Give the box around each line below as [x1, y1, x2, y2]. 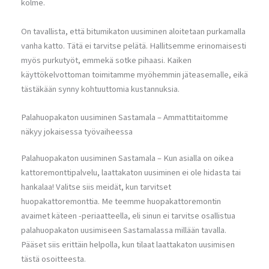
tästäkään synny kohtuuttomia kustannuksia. [21, 82, 180, 95]
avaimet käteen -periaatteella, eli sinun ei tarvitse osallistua [21, 210, 235, 223]
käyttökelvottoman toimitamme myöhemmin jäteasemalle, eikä [21, 68, 248, 81]
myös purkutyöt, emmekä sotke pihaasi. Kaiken [21, 53, 192, 67]
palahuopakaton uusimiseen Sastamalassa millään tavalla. [21, 224, 226, 237]
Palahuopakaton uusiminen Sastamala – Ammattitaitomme [21, 111, 228, 124]
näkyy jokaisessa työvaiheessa [21, 125, 133, 139]
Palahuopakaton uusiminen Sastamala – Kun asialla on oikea [21, 152, 234, 165]
